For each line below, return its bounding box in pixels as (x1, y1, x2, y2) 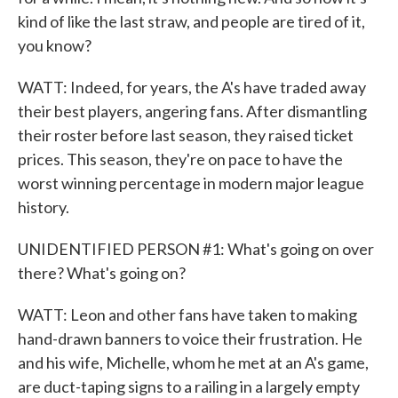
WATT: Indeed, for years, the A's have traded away (18, 77, 366, 97)
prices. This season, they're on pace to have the (18, 149, 343, 169)
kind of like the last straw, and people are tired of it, (18, 12, 365, 31)
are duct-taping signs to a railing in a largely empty (18, 377, 360, 396)
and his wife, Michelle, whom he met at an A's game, (18, 353, 369, 372)
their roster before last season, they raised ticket (18, 125, 354, 145)
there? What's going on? (18, 263, 186, 283)
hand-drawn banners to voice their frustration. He (18, 329, 362, 348)
